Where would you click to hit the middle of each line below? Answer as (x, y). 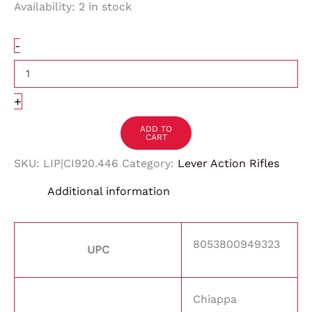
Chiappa (215, 299)
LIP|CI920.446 (81, 164)
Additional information (109, 192)
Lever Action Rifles (228, 164)
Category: (150, 164)
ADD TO (156, 129)
